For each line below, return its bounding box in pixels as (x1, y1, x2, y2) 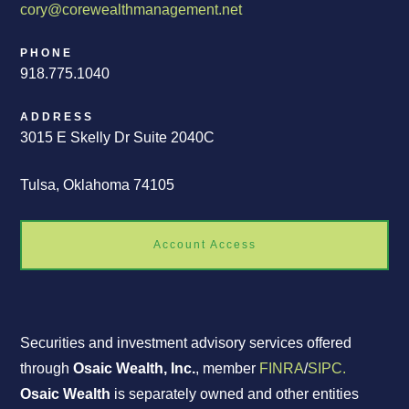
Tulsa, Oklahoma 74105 (20, 176, 175, 193)
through (20, 360, 74, 376)
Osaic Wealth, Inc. (73, 360, 196, 376)
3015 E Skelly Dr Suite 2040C (20, 129, 215, 145)
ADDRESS (20, 110, 95, 123)
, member (195, 360, 260, 376)
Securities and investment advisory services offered (20, 334, 352, 351)
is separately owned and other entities (110, 385, 360, 402)
